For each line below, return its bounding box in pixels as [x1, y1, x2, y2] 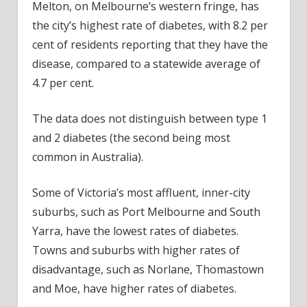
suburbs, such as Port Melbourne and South [32, 204, 260, 220]
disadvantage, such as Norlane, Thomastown [32, 262, 264, 278]
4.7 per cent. [32, 75, 94, 91]
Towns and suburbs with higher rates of [32, 243, 240, 258]
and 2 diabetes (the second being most [32, 130, 230, 146]
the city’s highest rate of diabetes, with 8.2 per [32, 18, 268, 34]
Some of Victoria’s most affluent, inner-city [32, 185, 250, 201]
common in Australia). [32, 149, 143, 165]
